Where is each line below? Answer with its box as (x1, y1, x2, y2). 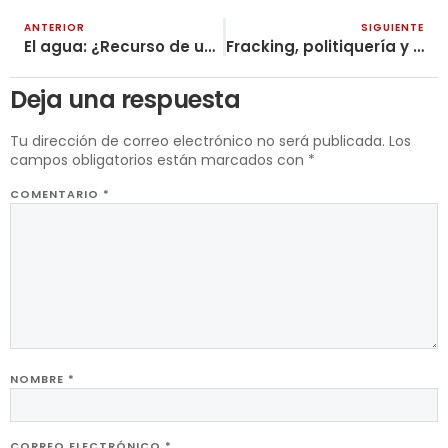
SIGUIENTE (361, 19, 424, 35)
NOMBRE (10, 370, 68, 387)
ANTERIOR (24, 19, 85, 35)
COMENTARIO (10, 186, 103, 203)
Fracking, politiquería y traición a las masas (412, 35, 424, 57)
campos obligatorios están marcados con (10, 149, 308, 170)
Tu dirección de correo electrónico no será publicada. (10, 130, 385, 151)
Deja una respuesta (10, 82, 240, 116)
